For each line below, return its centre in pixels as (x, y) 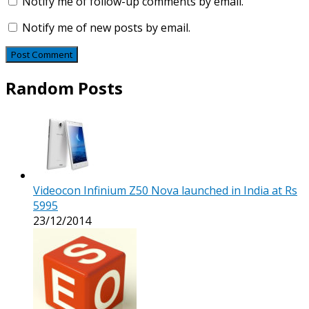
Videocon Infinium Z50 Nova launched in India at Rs (165, 190)
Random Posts (64, 88)
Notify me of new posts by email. (106, 27)
